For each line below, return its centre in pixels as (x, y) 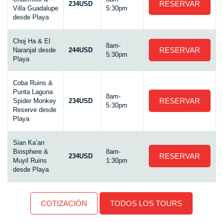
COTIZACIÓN (64, 204)
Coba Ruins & (33, 83)
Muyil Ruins (30, 161)
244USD (81, 50)
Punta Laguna (33, 92)
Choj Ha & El (32, 41)
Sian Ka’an (29, 143)
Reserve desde (35, 110)
